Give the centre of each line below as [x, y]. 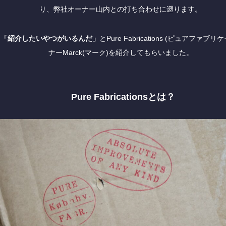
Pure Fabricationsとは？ [123, 97]
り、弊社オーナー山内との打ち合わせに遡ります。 [121, 9]
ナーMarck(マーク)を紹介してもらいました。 [121, 52]
